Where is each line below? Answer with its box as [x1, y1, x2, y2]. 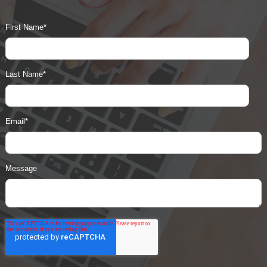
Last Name [5, 69, 43, 79]
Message [5, 163, 37, 173]
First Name [5, 22, 44, 32]
